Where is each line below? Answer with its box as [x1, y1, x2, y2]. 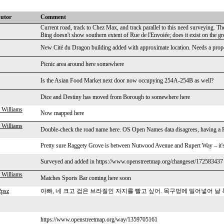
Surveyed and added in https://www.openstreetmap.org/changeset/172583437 [40, 158, 223, 165]
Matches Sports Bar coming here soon [40, 174, 131, 181]
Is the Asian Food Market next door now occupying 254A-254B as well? [40, 77, 213, 84]
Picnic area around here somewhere [40, 60, 124, 67]
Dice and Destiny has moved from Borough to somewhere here [40, 93, 190, 100]
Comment [40, 13, 66, 20]
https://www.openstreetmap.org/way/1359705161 [40, 216, 157, 223]
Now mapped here [40, 109, 84, 116]
